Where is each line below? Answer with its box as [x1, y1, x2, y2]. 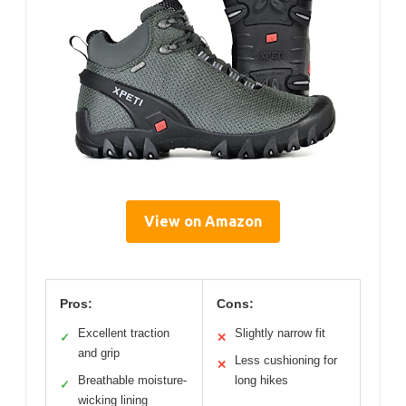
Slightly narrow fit [235, 326, 325, 341]
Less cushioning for [235, 353, 337, 368]
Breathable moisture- [78, 373, 187, 388]
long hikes [235, 373, 288, 388]
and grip [78, 346, 120, 361]
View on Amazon [144, 213, 262, 230]
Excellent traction [78, 326, 169, 341]
